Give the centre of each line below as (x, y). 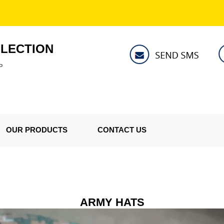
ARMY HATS (112, 202)
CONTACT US (122, 130)
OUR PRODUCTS (37, 130)
